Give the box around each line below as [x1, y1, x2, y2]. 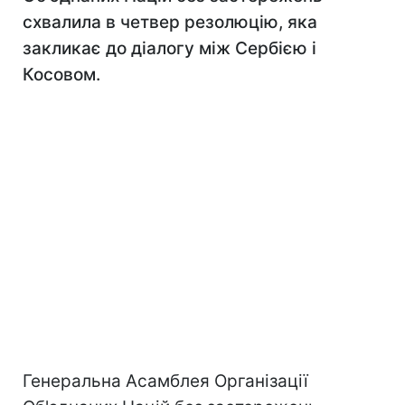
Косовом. [23, 64, 100, 85]
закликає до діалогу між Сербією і [23, 38, 316, 59]
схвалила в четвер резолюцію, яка [23, 12, 317, 33]
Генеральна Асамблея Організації [23, 371, 308, 391]
